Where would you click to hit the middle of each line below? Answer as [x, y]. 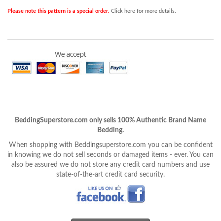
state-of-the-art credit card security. [110, 175]
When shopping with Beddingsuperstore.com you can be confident [110, 145]
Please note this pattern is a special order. [58, 11]
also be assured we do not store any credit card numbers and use [110, 165]
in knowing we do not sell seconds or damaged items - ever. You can [110, 155]
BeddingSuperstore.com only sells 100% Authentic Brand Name [110, 120]
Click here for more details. [144, 11]
